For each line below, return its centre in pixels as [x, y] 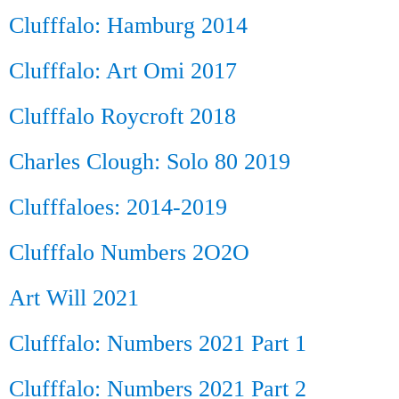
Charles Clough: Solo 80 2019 [150, 162]
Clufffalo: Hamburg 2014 [128, 25]
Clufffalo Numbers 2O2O [129, 252]
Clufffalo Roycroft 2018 [122, 116]
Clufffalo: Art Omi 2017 [123, 71]
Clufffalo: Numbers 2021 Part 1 [158, 343]
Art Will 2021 [74, 298]
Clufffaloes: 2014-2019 [118, 207]
